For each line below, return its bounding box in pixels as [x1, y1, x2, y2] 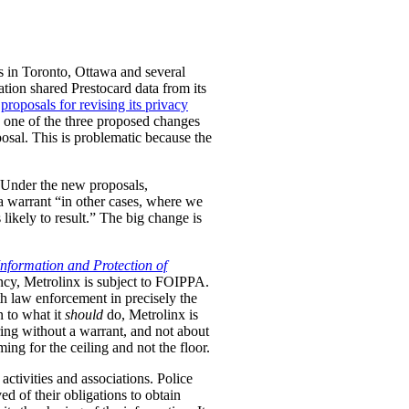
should [65, 307, 103, 323]
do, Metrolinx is [103, 307, 198, 323]
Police [157, 371, 193, 387]
